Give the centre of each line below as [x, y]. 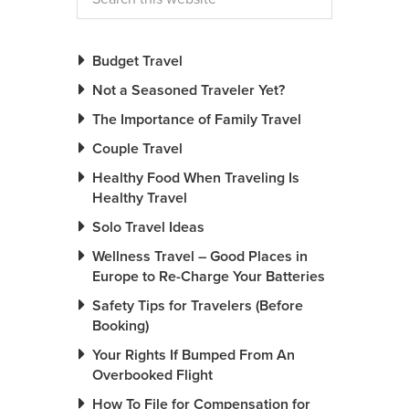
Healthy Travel [140, 199]
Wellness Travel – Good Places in [200, 257]
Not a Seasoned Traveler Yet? [189, 91]
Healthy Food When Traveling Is [196, 178]
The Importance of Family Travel [197, 120]
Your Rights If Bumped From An [194, 356]
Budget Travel [137, 62]
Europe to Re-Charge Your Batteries [209, 277]
